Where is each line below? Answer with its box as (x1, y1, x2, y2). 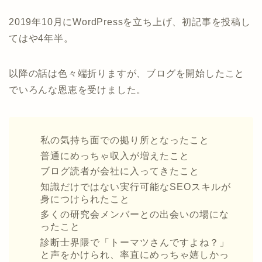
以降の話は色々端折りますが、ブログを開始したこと (9, 68, 245, 78)
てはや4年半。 (9, 33, 74, 43)
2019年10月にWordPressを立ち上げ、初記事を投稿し (9, 16, 251, 27)
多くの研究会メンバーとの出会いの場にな (40, 209, 229, 220)
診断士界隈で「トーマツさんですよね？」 (40, 237, 229, 247)
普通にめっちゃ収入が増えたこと (40, 150, 189, 161)
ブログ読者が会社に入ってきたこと (40, 166, 199, 177)
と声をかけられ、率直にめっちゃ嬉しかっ (40, 249, 229, 260)
